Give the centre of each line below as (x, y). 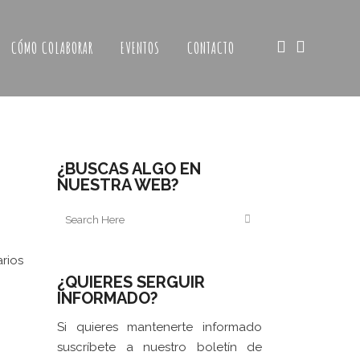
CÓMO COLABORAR (52, 48)
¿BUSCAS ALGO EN (129, 169)
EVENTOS (140, 48)
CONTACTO (211, 48)
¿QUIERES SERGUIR (131, 282)
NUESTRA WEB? (118, 185)
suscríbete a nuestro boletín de (160, 347)
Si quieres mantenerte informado (160, 327)
